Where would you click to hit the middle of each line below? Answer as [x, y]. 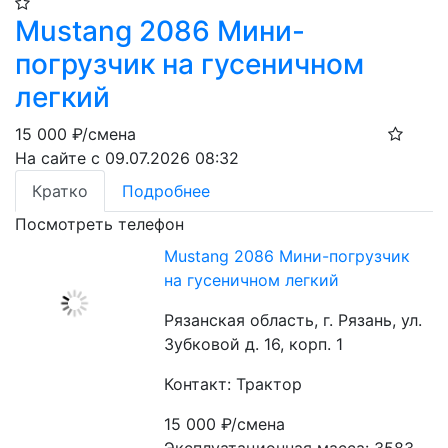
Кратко [60, 191]
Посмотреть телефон [99, 224]
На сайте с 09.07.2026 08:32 [127, 158]
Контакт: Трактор [233, 384]
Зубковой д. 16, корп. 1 [254, 344]
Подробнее [166, 191]
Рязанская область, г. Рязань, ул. [293, 320]
